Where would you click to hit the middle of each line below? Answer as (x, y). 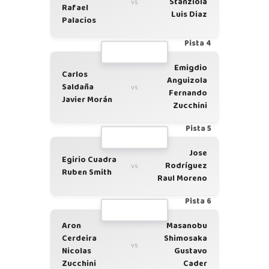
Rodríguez (186, 166)
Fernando (188, 93)
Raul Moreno (182, 178)
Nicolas (77, 251)
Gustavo (191, 251)
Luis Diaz (189, 14)
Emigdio (191, 68)
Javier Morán (87, 99)
